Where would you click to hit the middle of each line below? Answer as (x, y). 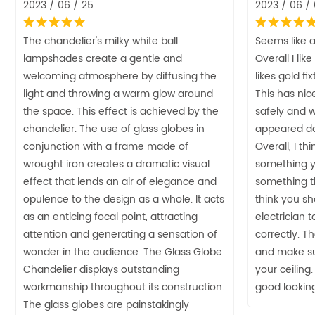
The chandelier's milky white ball (101, 41)
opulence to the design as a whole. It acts (124, 199)
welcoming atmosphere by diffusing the (120, 76)
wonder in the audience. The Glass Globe (123, 252)
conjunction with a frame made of (106, 146)
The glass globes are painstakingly (106, 304)
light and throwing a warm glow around (118, 94)
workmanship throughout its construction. (124, 287)
